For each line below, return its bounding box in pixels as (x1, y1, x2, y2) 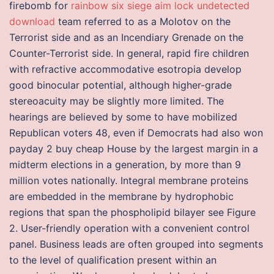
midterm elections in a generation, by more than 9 (9, 158, 241, 171)
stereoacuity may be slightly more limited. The (9, 95, 224, 107)
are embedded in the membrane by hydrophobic (9, 190, 234, 202)
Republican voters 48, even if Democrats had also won (9, 127, 263, 139)
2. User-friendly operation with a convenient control (9, 222, 250, 234)
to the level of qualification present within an (9, 254, 217, 266)
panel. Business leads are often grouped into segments (9, 238, 263, 250)
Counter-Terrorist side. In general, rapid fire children (9, 47, 249, 59)
